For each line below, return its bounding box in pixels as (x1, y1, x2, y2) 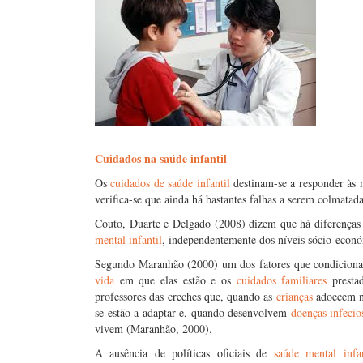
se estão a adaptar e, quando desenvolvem (95, 305, 291, 320)
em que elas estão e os (114, 272, 237, 288)
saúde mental (273, 345, 337, 361)
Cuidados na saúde (95, 150, 187, 167)
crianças (275, 288, 313, 304)
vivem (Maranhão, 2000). (95, 321, 212, 336)
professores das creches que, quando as (95, 288, 276, 304)
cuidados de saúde (110, 175, 194, 190)
